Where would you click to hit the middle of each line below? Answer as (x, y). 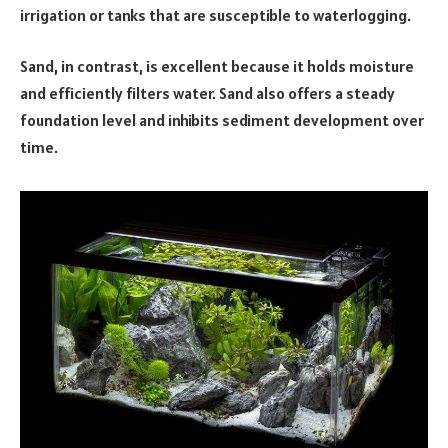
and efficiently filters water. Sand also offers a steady (207, 93)
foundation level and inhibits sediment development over (222, 120)
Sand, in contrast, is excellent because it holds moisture (217, 66)
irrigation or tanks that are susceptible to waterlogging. (217, 14)
